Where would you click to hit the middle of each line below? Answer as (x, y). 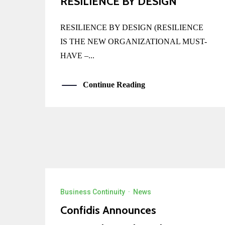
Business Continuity (93, 192)
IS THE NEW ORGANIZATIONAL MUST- (134, 41)
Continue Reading (114, 84)
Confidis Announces (108, 210)
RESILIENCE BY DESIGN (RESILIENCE (132, 27)
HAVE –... (77, 55)
